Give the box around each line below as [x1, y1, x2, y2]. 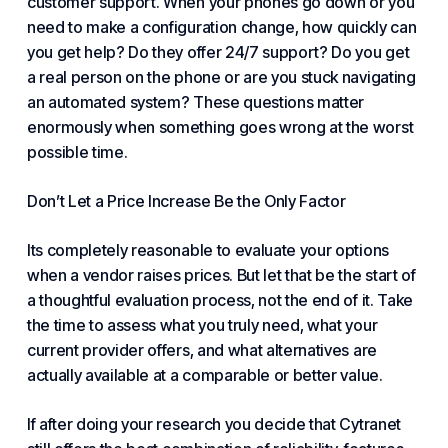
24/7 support [224, 42, 320, 62]
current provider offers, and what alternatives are [26, 340, 377, 360]
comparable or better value [182, 365, 379, 385]
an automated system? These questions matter [26, 92, 365, 112]
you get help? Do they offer [26, 42, 225, 62]
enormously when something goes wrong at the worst [26, 117, 414, 137]
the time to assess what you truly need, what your [26, 315, 378, 335]
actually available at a [26, 365, 183, 385]
